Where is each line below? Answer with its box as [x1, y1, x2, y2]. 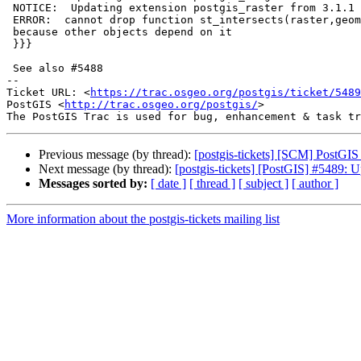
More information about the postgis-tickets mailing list [6, 212, 280, 226]
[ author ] [292, 176, 338, 191]
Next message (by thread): [39, 162, 175, 176]
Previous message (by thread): [39, 147, 194, 162]
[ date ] [151, 176, 186, 191]
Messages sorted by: [39, 176, 147, 191]
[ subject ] [239, 176, 288, 191]
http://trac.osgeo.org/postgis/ [64, 98, 258, 111]
